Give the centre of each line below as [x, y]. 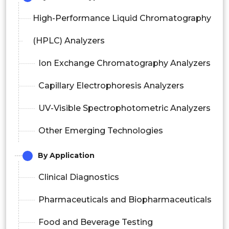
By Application [66, 156]
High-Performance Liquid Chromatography [122, 18]
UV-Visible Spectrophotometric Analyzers [124, 108]
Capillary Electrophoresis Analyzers [111, 86]
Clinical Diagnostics [79, 177]
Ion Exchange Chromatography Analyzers [124, 63]
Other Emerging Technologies [101, 131]
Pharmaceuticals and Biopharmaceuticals [125, 200]
